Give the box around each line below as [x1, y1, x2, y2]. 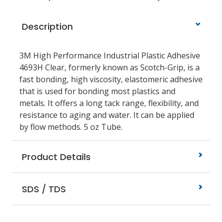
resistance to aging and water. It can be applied [19, 110, 194, 120]
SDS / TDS [19, 183, 66, 195]
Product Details [19, 151, 91, 163]
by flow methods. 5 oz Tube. [19, 121, 122, 132]
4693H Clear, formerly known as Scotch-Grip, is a [19, 62, 200, 73]
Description [19, 20, 73, 33]
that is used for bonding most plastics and [19, 86, 175, 97]
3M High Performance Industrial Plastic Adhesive [19, 50, 200, 61]
